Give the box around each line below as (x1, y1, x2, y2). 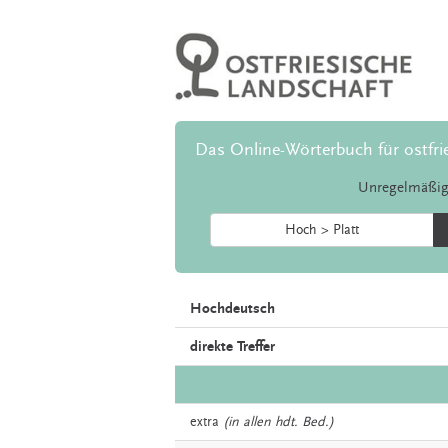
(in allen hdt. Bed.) (223, 414, 334, 431)
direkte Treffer (190, 338, 275, 356)
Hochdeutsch (190, 300, 275, 318)
